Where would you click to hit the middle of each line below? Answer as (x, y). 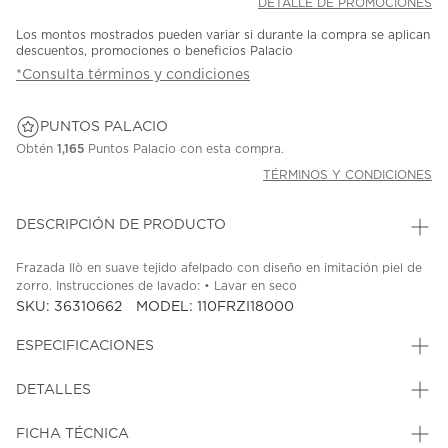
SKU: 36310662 (71, 307)
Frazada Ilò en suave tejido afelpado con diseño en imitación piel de (219, 268)
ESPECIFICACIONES (85, 346)
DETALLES (53, 390)
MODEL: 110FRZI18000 (215, 307)
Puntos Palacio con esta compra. (184, 149)
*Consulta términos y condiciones (133, 75)
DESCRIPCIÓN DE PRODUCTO (121, 225)
